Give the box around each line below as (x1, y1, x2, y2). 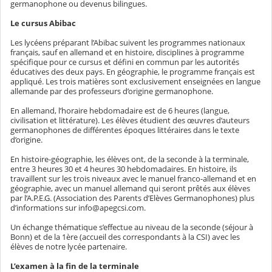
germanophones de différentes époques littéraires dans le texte (10, 124, 239, 136)
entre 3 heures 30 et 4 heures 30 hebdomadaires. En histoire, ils (10, 163, 237, 175)
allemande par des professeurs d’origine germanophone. (10, 86, 213, 97)
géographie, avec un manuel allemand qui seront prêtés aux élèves (10, 183, 250, 194)
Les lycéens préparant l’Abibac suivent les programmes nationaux (10, 37, 245, 49)
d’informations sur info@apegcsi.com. (10, 202, 146, 214)
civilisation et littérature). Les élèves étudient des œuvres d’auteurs (10, 115, 250, 126)
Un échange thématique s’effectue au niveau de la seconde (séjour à (10, 222, 253, 233)
